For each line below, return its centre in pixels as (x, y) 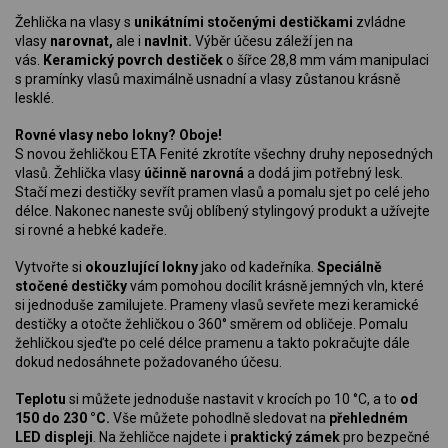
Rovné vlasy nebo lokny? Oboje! (118, 134)
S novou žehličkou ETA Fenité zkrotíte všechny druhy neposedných (224, 153)
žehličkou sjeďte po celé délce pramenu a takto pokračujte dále (212, 343)
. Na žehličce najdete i (161, 437)
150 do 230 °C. (62, 418)
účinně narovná (195, 172)
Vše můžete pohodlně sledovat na (219, 418)
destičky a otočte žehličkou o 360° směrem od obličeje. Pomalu (211, 324)
